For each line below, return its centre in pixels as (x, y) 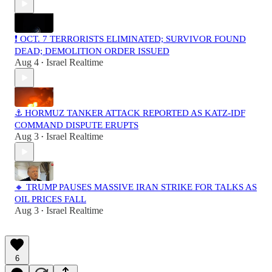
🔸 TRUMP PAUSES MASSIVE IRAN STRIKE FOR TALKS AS (136, 187)
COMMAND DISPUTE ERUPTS (76, 125)
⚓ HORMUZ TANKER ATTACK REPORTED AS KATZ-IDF (130, 113)
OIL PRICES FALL (50, 199)
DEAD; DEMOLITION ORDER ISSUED (92, 51)
